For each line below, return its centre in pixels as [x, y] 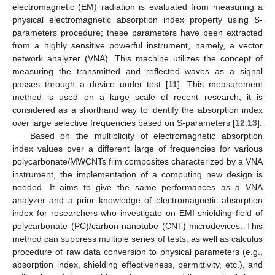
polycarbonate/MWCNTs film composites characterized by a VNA [137, 161]
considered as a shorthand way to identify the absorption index [137, 110]
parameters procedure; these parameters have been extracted [137, 32]
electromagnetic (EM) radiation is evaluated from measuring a [137, 6]
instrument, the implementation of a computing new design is [137, 174]
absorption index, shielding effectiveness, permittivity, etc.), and [137, 264]
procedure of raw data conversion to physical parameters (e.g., [137, 251]
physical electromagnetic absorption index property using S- [137, 19]
